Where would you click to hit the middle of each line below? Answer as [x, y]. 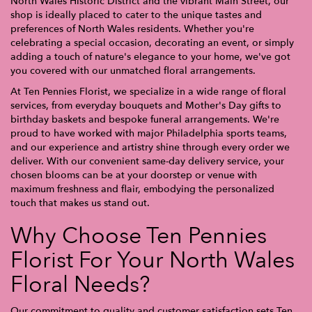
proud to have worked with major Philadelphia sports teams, [149, 133]
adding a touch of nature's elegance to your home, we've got [150, 56]
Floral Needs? [80, 284]
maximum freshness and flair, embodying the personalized [142, 189]
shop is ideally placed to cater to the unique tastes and [136, 15]
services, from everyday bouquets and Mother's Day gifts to [146, 105]
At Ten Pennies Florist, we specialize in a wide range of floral [148, 91]
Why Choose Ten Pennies [139, 236]
